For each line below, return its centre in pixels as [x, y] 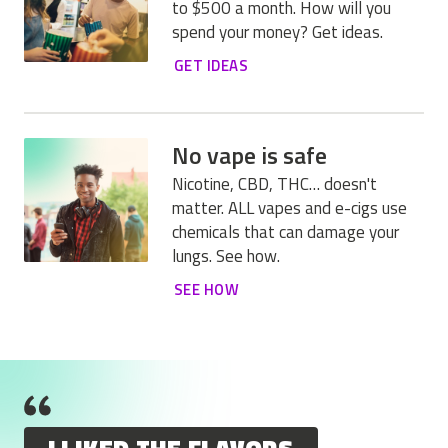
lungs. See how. [226, 255]
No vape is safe [249, 154]
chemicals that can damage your [285, 231]
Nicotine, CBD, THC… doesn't [274, 183]
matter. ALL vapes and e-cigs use [289, 207]
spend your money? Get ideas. [277, 31]
